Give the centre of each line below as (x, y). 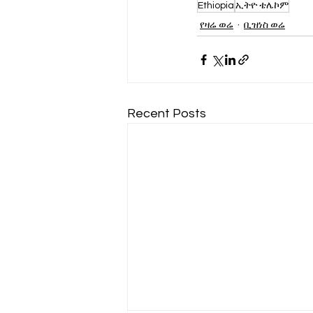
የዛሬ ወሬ (217, 25)
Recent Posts (167, 114)
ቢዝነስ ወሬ (264, 25)
